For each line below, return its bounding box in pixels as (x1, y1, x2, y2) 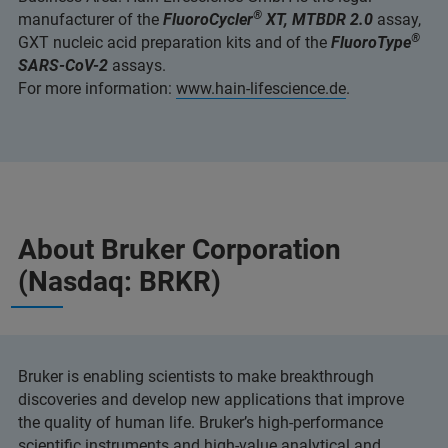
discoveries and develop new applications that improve (18, 390, 404, 410)
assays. (108, 56, 166, 76)
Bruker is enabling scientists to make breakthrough (18, 367, 374, 387)
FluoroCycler (163, 10, 253, 30)
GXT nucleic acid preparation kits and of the (18, 33, 331, 53)
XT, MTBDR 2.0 (262, 10, 373, 30)
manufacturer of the (18, 10, 163, 30)
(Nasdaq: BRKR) (18, 265, 221, 299)
